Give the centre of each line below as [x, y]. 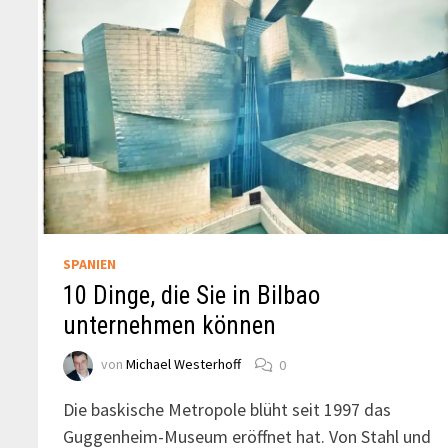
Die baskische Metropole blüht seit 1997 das [227, 410]
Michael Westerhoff [184, 364]
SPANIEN [90, 264]
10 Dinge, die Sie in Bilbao [192, 296]
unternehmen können [170, 326]
